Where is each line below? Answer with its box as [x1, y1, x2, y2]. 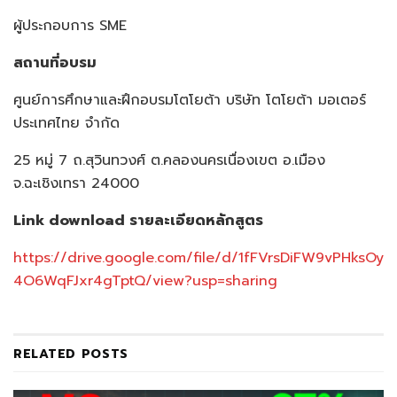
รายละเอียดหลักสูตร [129, 210, 263, 232]
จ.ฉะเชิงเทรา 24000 [13, 173, 139, 195]
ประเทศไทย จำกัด [13, 113, 120, 135]
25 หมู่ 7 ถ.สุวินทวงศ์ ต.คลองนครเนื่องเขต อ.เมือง [13, 150, 325, 172]
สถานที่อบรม [13, 52, 97, 74]
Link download [13, 210, 129, 232]
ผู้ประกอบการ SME [13, 15, 127, 37]
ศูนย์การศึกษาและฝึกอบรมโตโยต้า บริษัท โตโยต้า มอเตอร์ [13, 90, 366, 112]
